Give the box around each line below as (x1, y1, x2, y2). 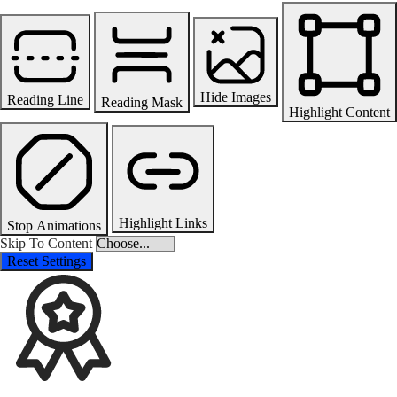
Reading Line (7, 91, 83, 107)
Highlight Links (119, 214, 207, 230)
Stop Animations (7, 217, 101, 233)
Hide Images (200, 89, 271, 105)
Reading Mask (101, 94, 183, 110)
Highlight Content (289, 104, 390, 120)
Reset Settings (7, 253, 86, 269)
